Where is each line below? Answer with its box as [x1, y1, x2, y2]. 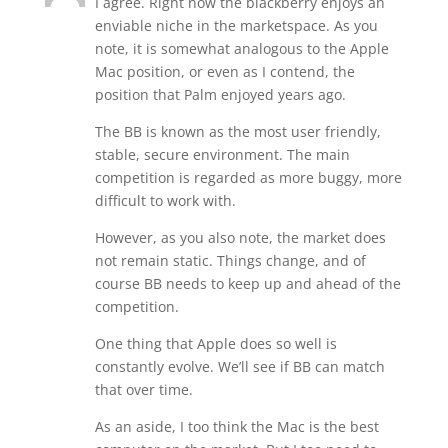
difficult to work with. [94, 191, 236, 210]
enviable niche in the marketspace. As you [94, 16, 378, 35]
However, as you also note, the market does [94, 228, 386, 247]
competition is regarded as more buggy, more [94, 168, 402, 187]
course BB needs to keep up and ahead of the [94, 274, 401, 293]
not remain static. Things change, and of [94, 251, 366, 270]
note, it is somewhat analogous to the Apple [94, 39, 389, 58]
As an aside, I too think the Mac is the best [94, 417, 379, 436]
